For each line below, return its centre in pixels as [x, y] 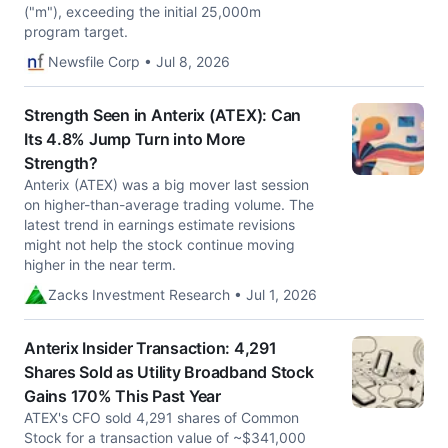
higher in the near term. [100, 264]
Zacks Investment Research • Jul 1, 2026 [182, 294]
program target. [76, 31]
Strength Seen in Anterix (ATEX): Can [162, 115]
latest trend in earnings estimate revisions [159, 224]
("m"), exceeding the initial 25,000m [142, 11]
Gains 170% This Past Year [122, 396]
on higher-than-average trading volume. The [169, 204]
